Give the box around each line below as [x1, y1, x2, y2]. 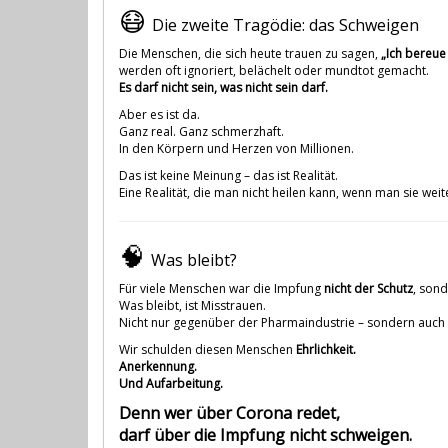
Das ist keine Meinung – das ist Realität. [119, 166, 338, 184]
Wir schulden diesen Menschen [119, 340, 296, 358]
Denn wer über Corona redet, [119, 401, 340, 424]
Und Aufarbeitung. [119, 374, 223, 392]
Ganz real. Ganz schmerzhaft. [119, 122, 284, 140]
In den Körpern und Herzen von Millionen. [119, 139, 354, 157]
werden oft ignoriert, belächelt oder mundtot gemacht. [119, 61, 429, 79]
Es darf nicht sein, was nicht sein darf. [119, 78, 328, 96]
